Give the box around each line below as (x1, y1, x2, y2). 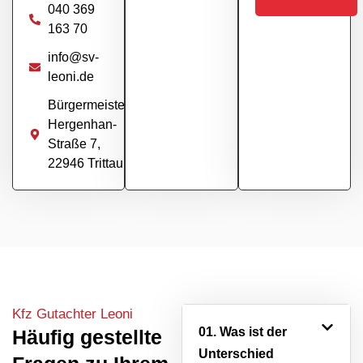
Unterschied (199, 347, 274, 361)
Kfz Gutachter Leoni (12, 306, 133, 322)
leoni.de (47, 70, 94, 84)
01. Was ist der (199, 325, 287, 340)
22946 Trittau (47, 156, 123, 171)
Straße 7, (47, 137, 100, 152)
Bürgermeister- (47, 98, 133, 113)
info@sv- (47, 50, 99, 65)
